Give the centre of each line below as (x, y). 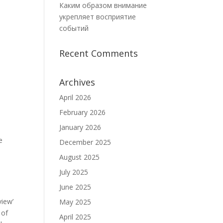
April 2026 (75, 97)
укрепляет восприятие (98, 17)
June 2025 (75, 187)
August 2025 (80, 157)
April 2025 (75, 217)
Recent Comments (99, 53)
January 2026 (80, 127)
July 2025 (74, 172)
